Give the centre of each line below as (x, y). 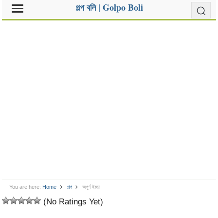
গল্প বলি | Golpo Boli (109, 7)
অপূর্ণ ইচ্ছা (91, 187)
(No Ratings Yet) (72, 201)
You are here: (25, 187)
